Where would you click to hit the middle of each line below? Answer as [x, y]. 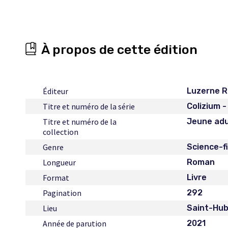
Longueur [59, 162]
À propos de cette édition [119, 50]
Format [56, 178]
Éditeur [55, 91]
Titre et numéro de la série [89, 106]
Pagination [62, 193]
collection [61, 132]
